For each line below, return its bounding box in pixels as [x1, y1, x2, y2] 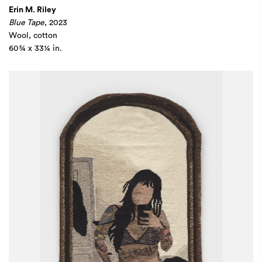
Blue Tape [9, 19, 44, 27]
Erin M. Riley [9, 6, 56, 14]
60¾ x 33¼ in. [9, 44, 62, 53]
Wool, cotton [9, 32, 57, 40]
